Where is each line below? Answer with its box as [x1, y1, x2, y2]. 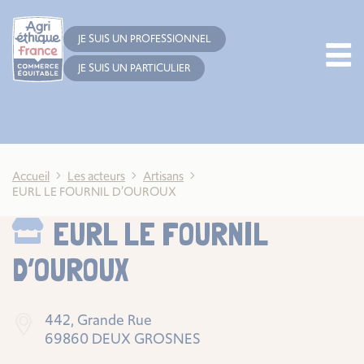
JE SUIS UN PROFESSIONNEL [77, 31, 211, 47]
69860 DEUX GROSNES [45, 327, 201, 349]
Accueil [12, 167, 50, 184]
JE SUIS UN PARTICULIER [77, 60, 190, 76]
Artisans [143, 167, 184, 184]
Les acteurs [67, 167, 125, 184]
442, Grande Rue [45, 309, 152, 330]
